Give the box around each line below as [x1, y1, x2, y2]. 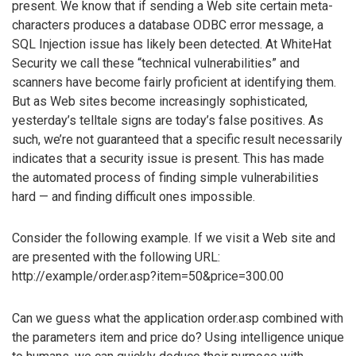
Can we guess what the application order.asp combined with [12, 311, 343, 327]
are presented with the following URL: [12, 250, 220, 265]
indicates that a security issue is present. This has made [12, 150, 324, 166]
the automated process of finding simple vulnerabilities [12, 169, 319, 185]
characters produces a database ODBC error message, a [12, 17, 323, 33]
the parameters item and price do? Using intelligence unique [12, 330, 344, 346]
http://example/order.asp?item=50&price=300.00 [12, 269, 284, 284]
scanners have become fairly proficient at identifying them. [12, 74, 336, 90]
